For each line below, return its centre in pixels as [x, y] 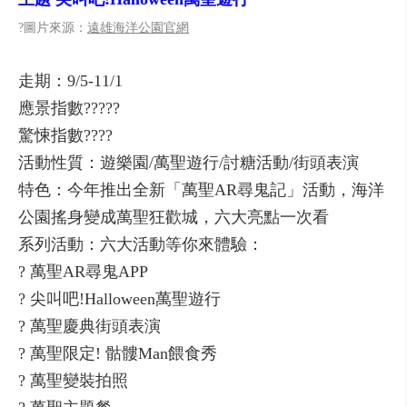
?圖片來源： [53, 28]
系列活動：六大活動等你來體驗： [141, 244]
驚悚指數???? [65, 135]
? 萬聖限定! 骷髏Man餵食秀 [118, 353]
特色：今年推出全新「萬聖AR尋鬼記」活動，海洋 [201, 190]
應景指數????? [69, 108]
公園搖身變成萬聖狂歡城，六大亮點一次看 [174, 217]
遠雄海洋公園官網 [138, 28]
